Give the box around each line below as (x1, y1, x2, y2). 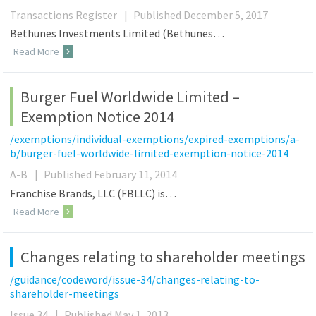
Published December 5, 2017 (133, 7, 269, 22)
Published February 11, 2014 (44, 167, 178, 182)
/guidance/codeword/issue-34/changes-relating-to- (10, 272, 260, 286)
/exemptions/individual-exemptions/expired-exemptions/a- (10, 132, 300, 147)
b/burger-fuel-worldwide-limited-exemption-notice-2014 (10, 146, 289, 161)
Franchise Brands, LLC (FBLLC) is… (10, 186, 177, 201)
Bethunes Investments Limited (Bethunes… (10, 26, 225, 41)
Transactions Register (10, 7, 118, 22)
